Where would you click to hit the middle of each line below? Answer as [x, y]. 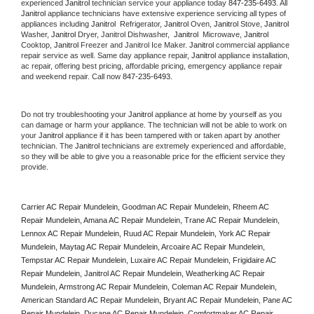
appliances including [56, 24]
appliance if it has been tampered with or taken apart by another [172, 136]
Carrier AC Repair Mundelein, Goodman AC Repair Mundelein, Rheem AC [145, 207]
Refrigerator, [141, 24]
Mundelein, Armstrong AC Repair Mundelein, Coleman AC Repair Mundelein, [149, 287]
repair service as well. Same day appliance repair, [106, 56]
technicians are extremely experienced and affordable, [193, 146]
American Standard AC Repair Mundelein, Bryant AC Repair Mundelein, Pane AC [157, 300]
